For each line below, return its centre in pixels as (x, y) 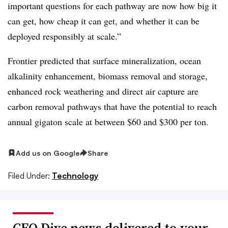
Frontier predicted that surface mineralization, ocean (104, 60)
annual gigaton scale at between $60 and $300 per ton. (108, 121)
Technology (75, 176)
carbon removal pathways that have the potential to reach (112, 106)
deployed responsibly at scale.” (64, 36)
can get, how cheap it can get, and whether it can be (104, 21)
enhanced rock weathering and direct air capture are (103, 91)
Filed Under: (29, 176)
